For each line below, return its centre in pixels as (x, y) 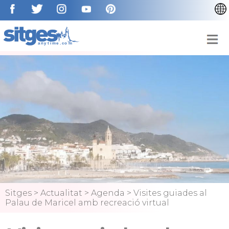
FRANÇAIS (202, 64)
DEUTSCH (202, 79)
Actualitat (61, 193)
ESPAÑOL (201, 48)
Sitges (18, 193)
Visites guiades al (170, 193)
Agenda (108, 193)
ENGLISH (199, 33)
